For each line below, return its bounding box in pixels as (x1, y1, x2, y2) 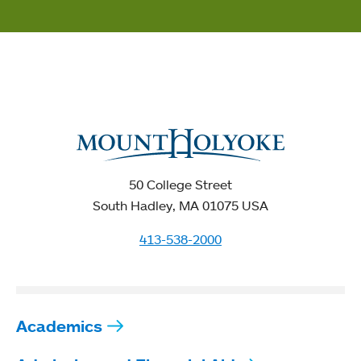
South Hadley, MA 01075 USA (93, 197, 268, 214)
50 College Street (129, 176, 232, 193)
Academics (16, 316, 102, 337)
